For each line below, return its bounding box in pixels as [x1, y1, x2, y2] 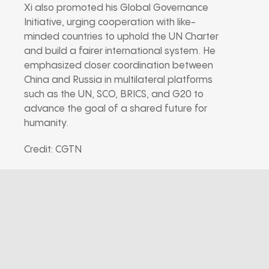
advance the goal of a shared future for [24, 103, 207, 114]
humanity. [24, 118, 68, 128]
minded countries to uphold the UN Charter [24, 31, 219, 42]
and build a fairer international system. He [24, 46, 216, 56]
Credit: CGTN [24, 144, 82, 155]
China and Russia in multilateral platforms [24, 74, 213, 85]
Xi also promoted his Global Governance [24, 2, 208, 13]
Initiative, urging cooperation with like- [24, 17, 196, 28]
